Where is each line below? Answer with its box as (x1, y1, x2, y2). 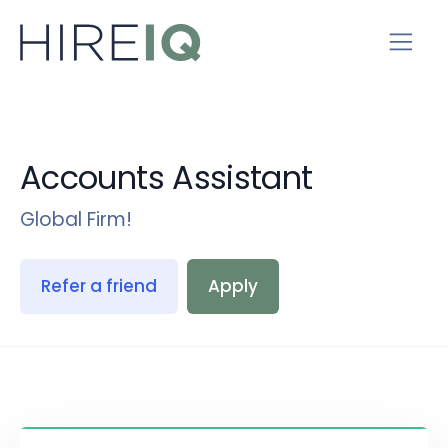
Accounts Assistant (20, 155, 313, 201)
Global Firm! (20, 206, 132, 234)
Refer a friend (41, 274, 157, 299)
